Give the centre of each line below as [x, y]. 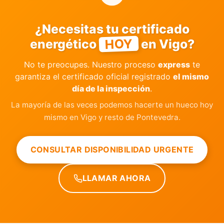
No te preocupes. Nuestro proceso [91, 64]
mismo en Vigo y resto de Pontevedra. [112, 117]
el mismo [191, 76]
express [174, 64]
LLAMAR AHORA [116, 178]
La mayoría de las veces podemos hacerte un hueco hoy [112, 105]
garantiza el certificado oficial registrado [94, 76]
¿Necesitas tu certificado [112, 29]
